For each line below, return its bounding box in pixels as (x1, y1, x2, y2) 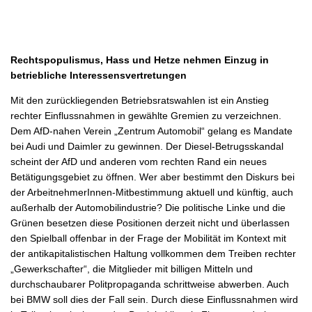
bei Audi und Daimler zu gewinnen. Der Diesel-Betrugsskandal (10, 140, 283, 152)
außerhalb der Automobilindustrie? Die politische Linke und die (10, 201, 286, 213)
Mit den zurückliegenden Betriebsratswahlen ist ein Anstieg (10, 94, 269, 106)
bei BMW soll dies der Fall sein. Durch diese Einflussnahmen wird (10, 293, 298, 305)
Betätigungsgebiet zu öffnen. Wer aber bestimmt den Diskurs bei (10, 171, 295, 182)
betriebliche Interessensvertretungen (10, 69, 187, 81)
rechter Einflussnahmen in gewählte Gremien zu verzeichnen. (10, 109, 281, 121)
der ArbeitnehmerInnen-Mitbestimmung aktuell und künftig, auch (10, 186, 293, 198)
